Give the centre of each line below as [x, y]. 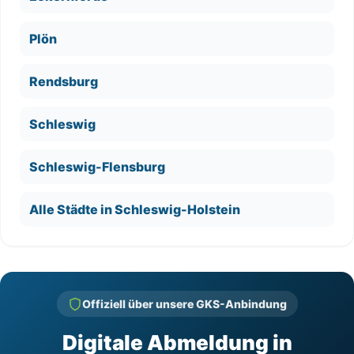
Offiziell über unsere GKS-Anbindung [184, 304]
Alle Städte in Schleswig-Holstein [135, 209]
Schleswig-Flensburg [97, 167]
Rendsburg [64, 81]
